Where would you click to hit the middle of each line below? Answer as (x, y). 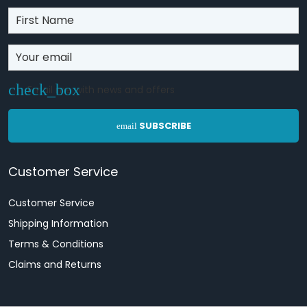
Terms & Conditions (56, 244)
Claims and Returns (55, 265)
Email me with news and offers (101, 90)
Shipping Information (58, 223)
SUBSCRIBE (165, 126)
